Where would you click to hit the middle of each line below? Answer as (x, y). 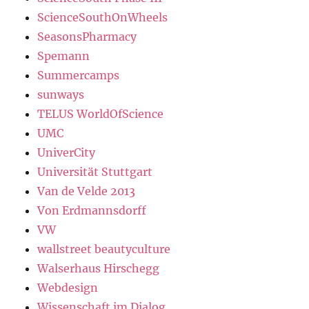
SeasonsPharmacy (87, 37)
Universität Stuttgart (95, 172)
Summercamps (79, 75)
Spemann (64, 56)
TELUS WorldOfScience (101, 114)
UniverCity (67, 152)
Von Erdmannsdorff (92, 210)
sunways (61, 94)
